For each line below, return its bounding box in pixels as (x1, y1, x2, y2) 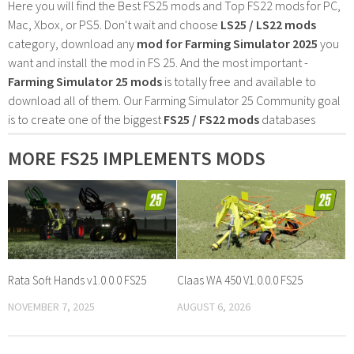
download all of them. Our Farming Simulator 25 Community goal (8, 92, 341, 108)
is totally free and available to (162, 73, 316, 89)
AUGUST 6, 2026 (177, 299, 250, 314)
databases (259, 111, 315, 127)
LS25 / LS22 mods (220, 16, 316, 32)
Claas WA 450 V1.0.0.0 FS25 (177, 273, 303, 288)
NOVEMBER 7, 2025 (8, 299, 95, 314)
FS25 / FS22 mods (164, 111, 259, 127)
